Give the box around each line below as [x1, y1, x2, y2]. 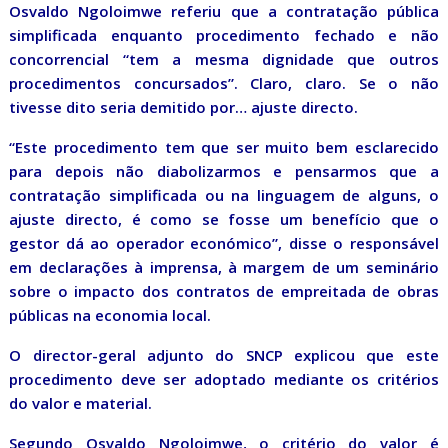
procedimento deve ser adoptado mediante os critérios [9, 369, 439, 390]
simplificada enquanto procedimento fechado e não [9, 25, 439, 46]
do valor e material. [9, 393, 153, 414]
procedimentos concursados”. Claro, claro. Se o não [9, 73, 439, 94]
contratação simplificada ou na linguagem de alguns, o [9, 185, 439, 206]
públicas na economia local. [9, 305, 212, 326]
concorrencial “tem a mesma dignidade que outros [9, 49, 439, 70]
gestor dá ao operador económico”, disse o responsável [9, 233, 439, 254]
